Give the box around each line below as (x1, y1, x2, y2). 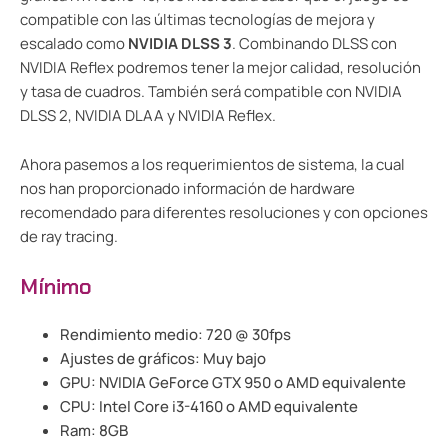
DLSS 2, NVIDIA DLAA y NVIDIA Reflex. (20, 105, 276, 127)
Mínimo (20, 272, 92, 302)
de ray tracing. (20, 226, 118, 248)
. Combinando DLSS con (232, 33, 397, 55)
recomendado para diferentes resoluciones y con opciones (20, 202, 428, 224)
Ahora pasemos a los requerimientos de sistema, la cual (20, 154, 405, 176)
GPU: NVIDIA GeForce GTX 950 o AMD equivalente (60, 372, 406, 394)
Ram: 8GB (60, 420, 128, 442)
